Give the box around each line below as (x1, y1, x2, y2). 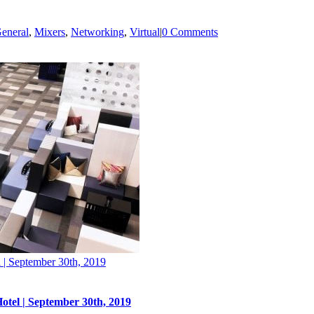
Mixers (34, 25, 65, 38)
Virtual (130, 25, 160, 38)
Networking (71, 25, 124, 38)
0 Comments (162, 25, 218, 38)
